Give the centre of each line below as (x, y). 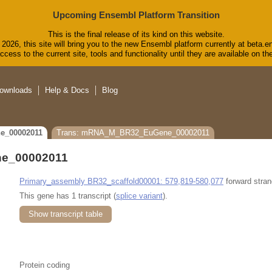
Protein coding (45, 265)
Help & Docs (67, 90)
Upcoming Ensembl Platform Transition (136, 15)
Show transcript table (66, 214)
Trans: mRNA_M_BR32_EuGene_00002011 (133, 133)
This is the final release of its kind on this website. (136, 35)
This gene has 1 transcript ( (68, 195)
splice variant (139, 195)
